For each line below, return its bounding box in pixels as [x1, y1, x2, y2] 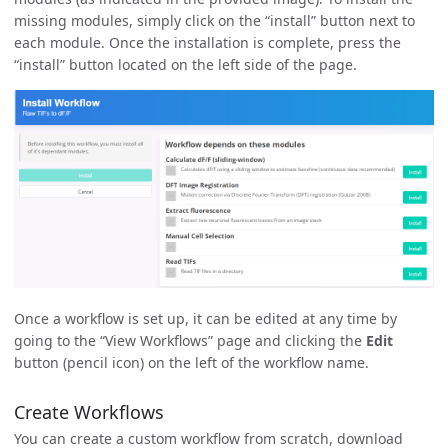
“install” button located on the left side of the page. [14, 54, 357, 74]
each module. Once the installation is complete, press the [14, 32, 401, 52]
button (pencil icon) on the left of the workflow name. [14, 353, 369, 373]
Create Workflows [14, 400, 164, 425]
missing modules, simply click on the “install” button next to [14, 10, 415, 30]
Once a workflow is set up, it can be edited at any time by [14, 309, 397, 329]
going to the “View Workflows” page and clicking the [14, 331, 366, 351]
